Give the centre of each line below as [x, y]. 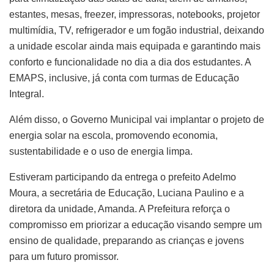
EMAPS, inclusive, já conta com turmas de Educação [124, 78]
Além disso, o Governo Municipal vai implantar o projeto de [137, 119]
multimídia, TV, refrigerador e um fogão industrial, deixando [137, 30]
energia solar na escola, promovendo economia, [113, 135]
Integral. [27, 94]
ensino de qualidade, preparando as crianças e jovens [127, 240]
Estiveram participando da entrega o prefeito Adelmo [123, 177]
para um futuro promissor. [64, 256]
